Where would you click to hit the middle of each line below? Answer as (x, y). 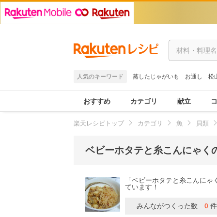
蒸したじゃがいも (156, 76)
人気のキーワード (100, 76)
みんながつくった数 (168, 206)
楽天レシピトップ (99, 124)
